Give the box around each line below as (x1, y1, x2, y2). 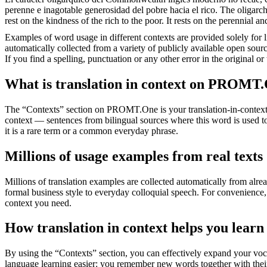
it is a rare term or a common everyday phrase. (5, 125, 178, 136)
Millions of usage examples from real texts (5, 148, 263, 164)
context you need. (5, 197, 72, 208)
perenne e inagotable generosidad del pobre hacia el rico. (5, 4, 218, 15)
